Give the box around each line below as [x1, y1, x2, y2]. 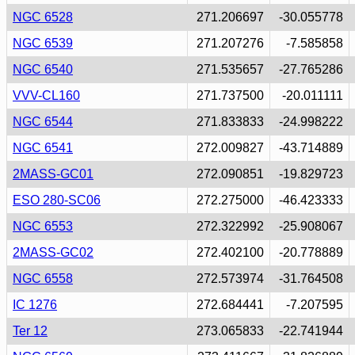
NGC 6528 [13, 10, 73, 24]
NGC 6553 [13, 219, 73, 233]
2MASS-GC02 [13, 246, 94, 259]
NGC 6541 [13, 141, 73, 155]
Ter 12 [13, 324, 48, 338]
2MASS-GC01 [13, 167, 94, 181]
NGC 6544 [13, 115, 73, 128]
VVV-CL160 [13, 89, 80, 102]
